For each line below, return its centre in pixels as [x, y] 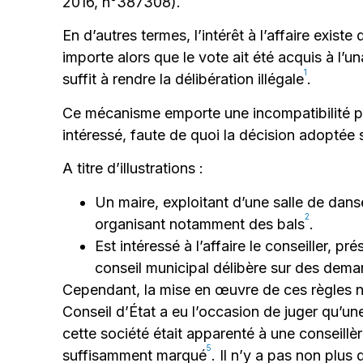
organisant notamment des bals [200, 224]
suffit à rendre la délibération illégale [184, 79]
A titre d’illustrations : [133, 169]
